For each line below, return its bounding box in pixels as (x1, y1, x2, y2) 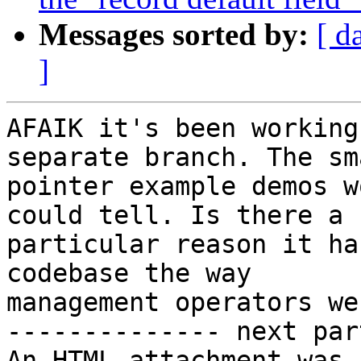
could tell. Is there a (6, 201, 343, 230)
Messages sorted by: (39, 17, 309, 52)
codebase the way (6, 259, 251, 288)
